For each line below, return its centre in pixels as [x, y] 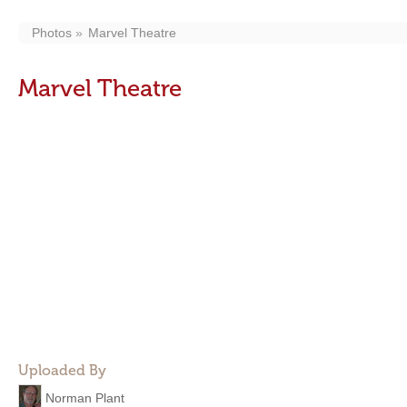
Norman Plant [85, 397]
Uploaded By [62, 370]
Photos [52, 33]
